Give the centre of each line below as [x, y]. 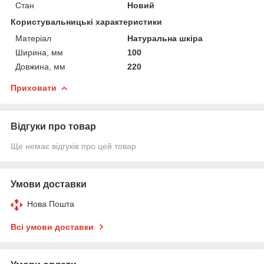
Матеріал [33, 38]
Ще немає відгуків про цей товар [73, 146]
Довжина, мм [40, 66]
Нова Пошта [51, 204]
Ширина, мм [39, 52]
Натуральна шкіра [165, 38]
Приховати [34, 88]
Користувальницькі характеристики [86, 22]
